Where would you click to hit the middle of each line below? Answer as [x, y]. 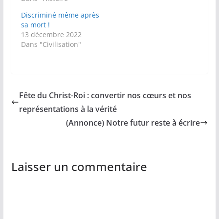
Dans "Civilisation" [51, 44]
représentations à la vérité [68, 109]
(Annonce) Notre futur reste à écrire [133, 123]
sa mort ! [35, 25]
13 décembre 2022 [51, 35]
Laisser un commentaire [79, 167]
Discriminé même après [60, 15]
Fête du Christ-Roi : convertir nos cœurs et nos [105, 96]
